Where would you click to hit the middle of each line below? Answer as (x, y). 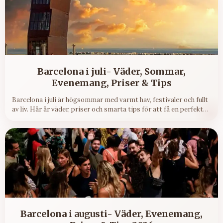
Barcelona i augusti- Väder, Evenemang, (111, 214)
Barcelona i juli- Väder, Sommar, (111, 72)
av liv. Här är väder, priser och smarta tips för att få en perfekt (108, 110)
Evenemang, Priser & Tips (111, 83)
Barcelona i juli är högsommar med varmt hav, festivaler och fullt (110, 100)
